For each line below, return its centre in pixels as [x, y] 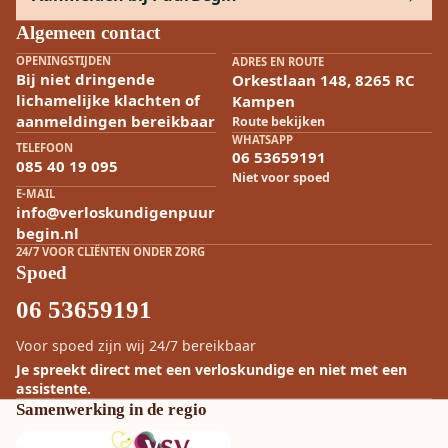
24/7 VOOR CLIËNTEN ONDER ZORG [110, 251]
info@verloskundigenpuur [115, 211]
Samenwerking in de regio [111, 409]
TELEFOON [44, 148]
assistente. [53, 388]
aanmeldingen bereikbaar [115, 120]
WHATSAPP [262, 139]
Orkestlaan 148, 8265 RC [323, 80]
